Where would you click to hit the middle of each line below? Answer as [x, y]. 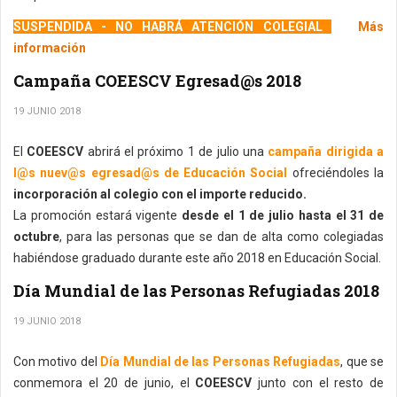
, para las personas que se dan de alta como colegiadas [222, 237]
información [50, 48]
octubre [36, 237]
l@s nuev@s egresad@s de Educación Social [151, 173]
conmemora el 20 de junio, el [101, 383]
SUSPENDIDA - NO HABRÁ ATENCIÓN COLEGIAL [172, 27]
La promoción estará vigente [97, 215]
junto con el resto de [318, 383]
